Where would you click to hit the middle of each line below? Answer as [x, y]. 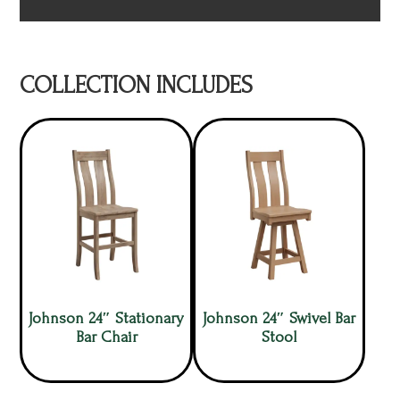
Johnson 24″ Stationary [107, 318]
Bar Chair [106, 337]
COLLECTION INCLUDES [137, 85]
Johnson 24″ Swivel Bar [279, 318]
